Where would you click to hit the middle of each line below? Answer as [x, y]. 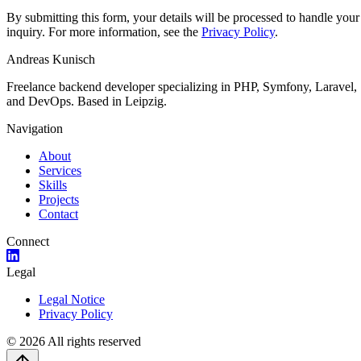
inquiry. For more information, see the [104, 31]
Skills [53, 185]
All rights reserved [94, 341]
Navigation [35, 128]
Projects [59, 199]
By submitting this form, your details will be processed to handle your [183, 17]
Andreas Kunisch [51, 59]
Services [60, 170]
